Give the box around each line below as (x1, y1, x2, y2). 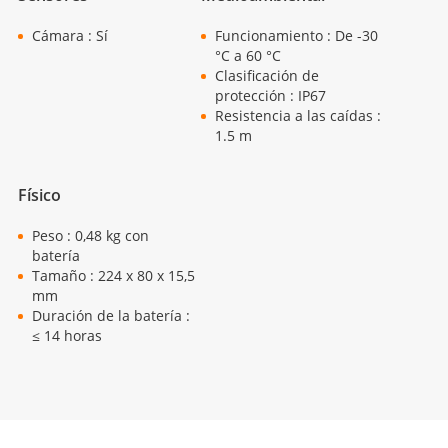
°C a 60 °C (214, 45, 281, 65)
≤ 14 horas (32, 326, 103, 346)
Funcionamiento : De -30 (214, 25, 378, 45)
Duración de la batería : (32, 306, 191, 326)
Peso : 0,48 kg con (32, 226, 150, 246)
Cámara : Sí (32, 25, 109, 45)
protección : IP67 (214, 85, 326, 105)
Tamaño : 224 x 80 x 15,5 (32, 266, 196, 286)
